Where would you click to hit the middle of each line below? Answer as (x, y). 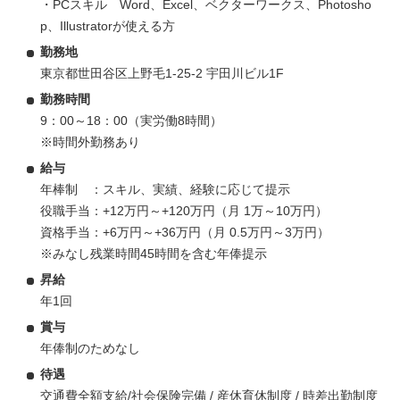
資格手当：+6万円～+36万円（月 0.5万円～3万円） (185, 233)
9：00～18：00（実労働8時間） (131, 121)
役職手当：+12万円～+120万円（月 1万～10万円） (184, 211)
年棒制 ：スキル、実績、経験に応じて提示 (165, 190)
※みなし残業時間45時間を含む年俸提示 (154, 254)
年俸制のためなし (90, 349)
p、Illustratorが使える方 (108, 26)
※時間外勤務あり (90, 142)
